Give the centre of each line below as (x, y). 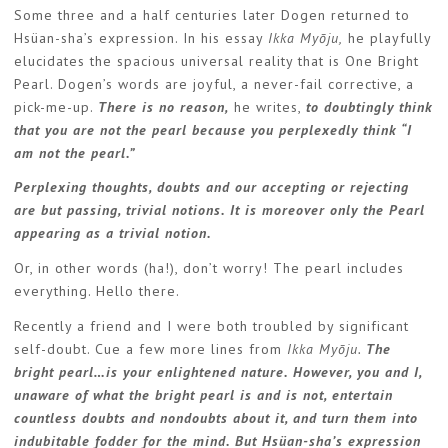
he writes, (270, 106)
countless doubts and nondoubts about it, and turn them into (216, 417)
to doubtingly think (369, 106)
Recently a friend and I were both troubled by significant (211, 325)
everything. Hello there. (97, 290)
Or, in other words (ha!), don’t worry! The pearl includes (209, 267)
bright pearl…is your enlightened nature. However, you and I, (218, 371)
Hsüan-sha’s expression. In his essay (141, 37)
